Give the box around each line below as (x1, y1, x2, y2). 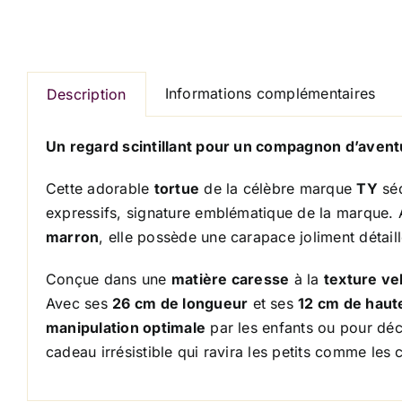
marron (46, 228, 100, 246)
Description (47, 85, 127, 103)
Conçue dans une (46, 270, 171, 288)
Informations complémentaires (164, 84, 376, 102)
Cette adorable (46, 179, 154, 197)
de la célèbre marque (199, 179, 357, 197)
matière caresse (170, 270, 290, 288)
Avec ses (46, 294, 113, 312)
